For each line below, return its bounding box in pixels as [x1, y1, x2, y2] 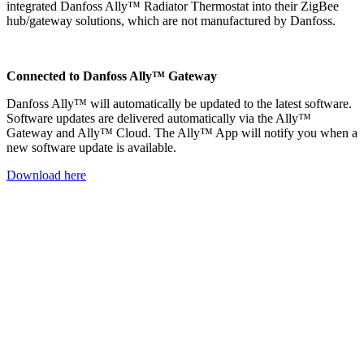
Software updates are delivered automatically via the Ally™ [6, 111, 311, 126]
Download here [6, 168, 86, 183]
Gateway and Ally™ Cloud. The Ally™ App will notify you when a [6, 126, 357, 141]
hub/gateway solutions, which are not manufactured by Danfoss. [6, 14, 336, 28]
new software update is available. [6, 141, 176, 155]
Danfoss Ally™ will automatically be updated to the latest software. [6, 97, 352, 111]
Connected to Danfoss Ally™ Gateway [6, 69, 217, 84]
